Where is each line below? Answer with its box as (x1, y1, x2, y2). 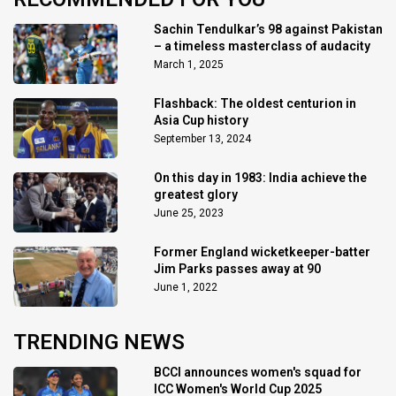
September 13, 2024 (153, 133, 251, 146)
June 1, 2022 (153, 281, 217, 294)
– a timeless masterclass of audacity (153, 39, 370, 54)
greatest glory (153, 187, 238, 202)
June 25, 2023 (153, 207, 224, 220)
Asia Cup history (153, 113, 248, 128)
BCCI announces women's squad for (153, 365, 362, 380)
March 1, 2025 (153, 58, 224, 72)
